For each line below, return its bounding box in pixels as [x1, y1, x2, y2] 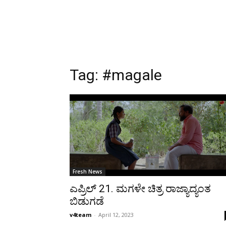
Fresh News [73, 168, 102, 175]
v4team [70, 211, 91, 218]
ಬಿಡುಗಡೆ [70, 195, 104, 207]
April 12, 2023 [98, 211, 134, 218]
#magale [102, 66, 162, 84]
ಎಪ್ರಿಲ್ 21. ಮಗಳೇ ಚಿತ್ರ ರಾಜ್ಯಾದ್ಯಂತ [70, 183, 211, 195]
